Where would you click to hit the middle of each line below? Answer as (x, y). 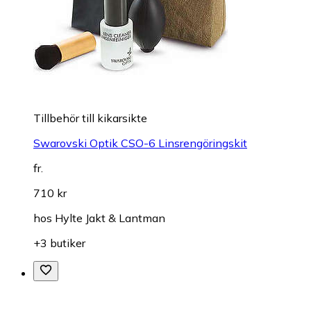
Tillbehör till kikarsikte (90, 118)
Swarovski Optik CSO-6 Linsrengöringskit (140, 143)
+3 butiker (59, 243)
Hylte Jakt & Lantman (110, 218)
